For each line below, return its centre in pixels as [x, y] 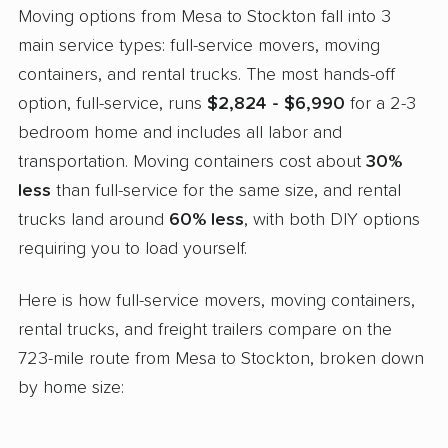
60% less [206, 219]
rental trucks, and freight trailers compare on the [205, 329]
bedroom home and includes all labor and [180, 132]
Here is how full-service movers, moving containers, [216, 300]
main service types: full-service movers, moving [199, 45]
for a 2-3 [380, 103]
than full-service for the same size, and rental [226, 190]
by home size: [71, 387]
